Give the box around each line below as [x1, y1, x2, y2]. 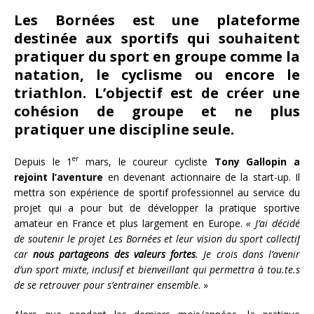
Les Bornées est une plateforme [14, 11, 300, 30]
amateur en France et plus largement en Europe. [14, 216, 247, 230]
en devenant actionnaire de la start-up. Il [103, 170, 300, 184]
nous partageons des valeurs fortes [33, 247, 196, 261]
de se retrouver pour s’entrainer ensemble [14, 278, 198, 292]
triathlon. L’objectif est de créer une [14, 83, 300, 103]
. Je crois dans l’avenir [196, 247, 301, 261]
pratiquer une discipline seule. [14, 120, 234, 139]
